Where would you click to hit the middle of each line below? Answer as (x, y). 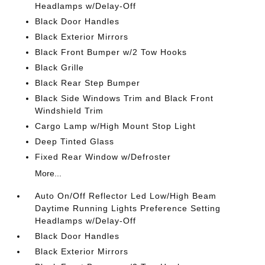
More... (49, 173)
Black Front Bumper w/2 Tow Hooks (111, 52)
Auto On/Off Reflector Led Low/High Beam (126, 196)
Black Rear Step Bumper (88, 83)
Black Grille (60, 67)
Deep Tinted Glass (75, 141)
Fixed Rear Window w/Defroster (103, 157)
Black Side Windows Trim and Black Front (125, 98)
